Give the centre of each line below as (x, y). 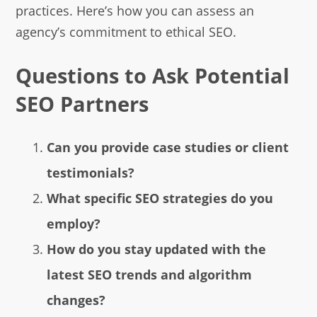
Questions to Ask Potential (153, 75)
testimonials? (90, 173)
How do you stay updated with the (156, 249)
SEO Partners (82, 103)
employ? (73, 224)
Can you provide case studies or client (167, 148)
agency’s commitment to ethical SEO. (126, 31)
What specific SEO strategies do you (160, 198)
